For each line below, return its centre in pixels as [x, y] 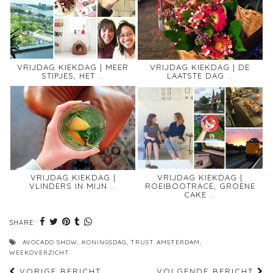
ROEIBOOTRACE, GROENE [200, 186]
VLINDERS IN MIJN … [73, 186]
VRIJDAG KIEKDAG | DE [200, 67]
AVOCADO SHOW [50, 243]
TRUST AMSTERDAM [165, 243]
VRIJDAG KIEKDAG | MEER [73, 67]
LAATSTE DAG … [200, 75]
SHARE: [23, 223]
